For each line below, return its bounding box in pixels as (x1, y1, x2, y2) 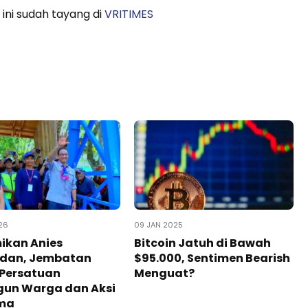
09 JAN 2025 (133, 219, 183, 230)
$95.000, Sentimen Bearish (133, 250, 290, 266)
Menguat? (133, 265, 195, 281)
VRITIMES (104, 6, 153, 22)
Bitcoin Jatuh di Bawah (133, 235, 271, 251)
